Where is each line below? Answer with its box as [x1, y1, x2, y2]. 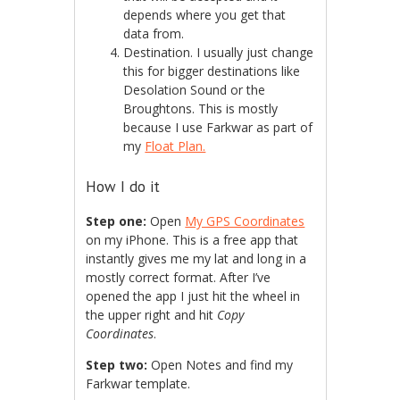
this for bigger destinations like [123, 62, 301, 80]
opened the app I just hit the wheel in [86, 287, 301, 305]
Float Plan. [145, 137, 206, 155]
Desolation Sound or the [123, 81, 266, 99]
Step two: [86, 356, 148, 374]
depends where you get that [123, 6, 287, 24]
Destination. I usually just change [123, 44, 314, 62]
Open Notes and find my [147, 356, 294, 374]
